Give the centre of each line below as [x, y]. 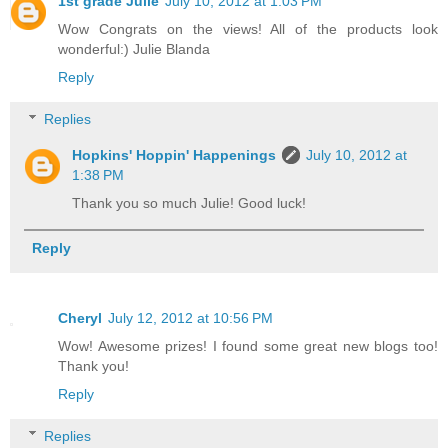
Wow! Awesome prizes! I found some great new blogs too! [248, 346]
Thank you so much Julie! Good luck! [189, 202]
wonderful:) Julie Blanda [134, 49]
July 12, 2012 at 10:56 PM [190, 318]
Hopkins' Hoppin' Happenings [174, 154]
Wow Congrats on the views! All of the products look [248, 29]
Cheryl [80, 318]
